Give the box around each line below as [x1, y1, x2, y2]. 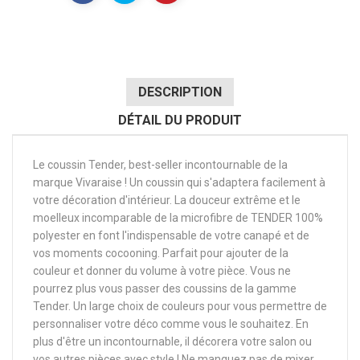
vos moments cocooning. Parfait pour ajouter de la [33, 247, 288, 260]
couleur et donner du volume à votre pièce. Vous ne [33, 264, 291, 278]
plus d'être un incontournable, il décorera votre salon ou [33, 335, 312, 349]
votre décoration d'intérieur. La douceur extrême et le [33, 194, 301, 207]
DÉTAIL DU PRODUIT [118, 112, 242, 129]
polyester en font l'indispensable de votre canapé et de [33, 229, 309, 243]
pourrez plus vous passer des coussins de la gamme [33, 282, 297, 296]
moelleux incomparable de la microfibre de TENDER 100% [33, 211, 323, 225]
